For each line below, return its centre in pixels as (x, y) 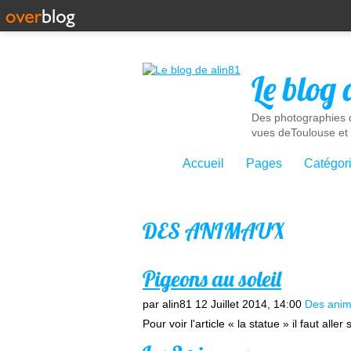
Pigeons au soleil (212, 279)
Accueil (203, 163)
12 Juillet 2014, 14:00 (248, 304)
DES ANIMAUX (213, 231)
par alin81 (167, 304)
